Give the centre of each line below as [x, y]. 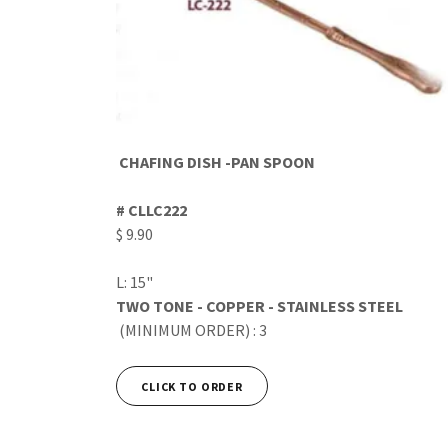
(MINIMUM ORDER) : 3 [194, 330]
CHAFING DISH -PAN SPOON [218, 162]
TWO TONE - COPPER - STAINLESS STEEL [261, 306]
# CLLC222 [151, 210]
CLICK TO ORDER [192, 386]
